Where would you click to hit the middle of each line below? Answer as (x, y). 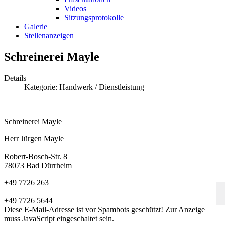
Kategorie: (42, 87)
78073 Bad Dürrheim (38, 165)
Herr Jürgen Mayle (34, 138)
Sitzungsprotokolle (94, 17)
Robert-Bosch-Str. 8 (36, 156)
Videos (75, 8)
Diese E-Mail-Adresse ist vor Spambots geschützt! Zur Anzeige (104, 209)
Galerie (36, 26)
